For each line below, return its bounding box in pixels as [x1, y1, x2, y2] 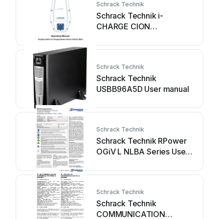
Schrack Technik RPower [96, 136, 187, 146]
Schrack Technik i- [96, 11, 164, 21]
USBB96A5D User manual [96, 84, 189, 94]
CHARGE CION [96, 22, 151, 31]
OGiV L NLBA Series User [96, 147, 189, 156]
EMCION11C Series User [96, 32, 184, 42]
